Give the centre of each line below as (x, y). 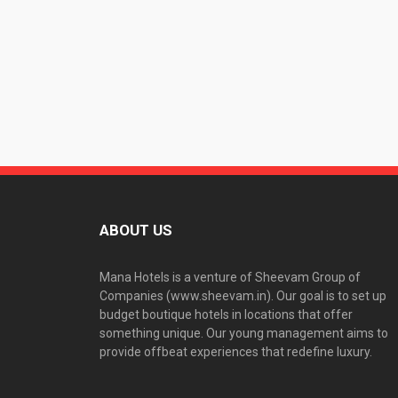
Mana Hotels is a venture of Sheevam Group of (230, 278)
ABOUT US (136, 231)
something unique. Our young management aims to (244, 334)
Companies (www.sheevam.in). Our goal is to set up (243, 296)
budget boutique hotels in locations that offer (226, 315)
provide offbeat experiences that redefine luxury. (236, 352)
